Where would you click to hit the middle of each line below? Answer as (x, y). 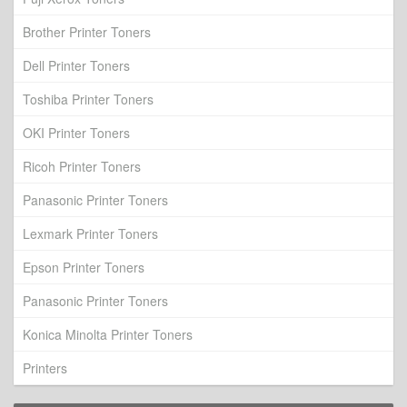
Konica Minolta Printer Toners (108, 334)
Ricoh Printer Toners (82, 166)
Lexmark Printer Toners (90, 233)
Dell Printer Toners (76, 65)
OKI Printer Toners (76, 133)
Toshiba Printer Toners (88, 99)
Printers (45, 368)
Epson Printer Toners (84, 267)
